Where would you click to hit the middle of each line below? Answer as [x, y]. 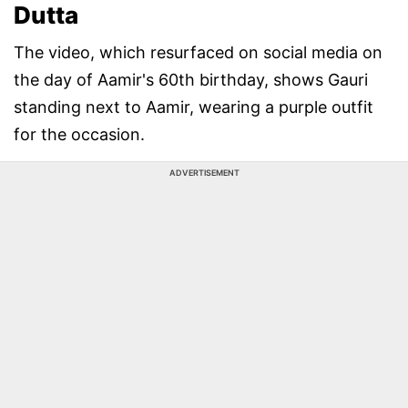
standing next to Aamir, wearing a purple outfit [194, 107]
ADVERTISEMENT [204, 173]
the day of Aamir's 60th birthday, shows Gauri [191, 80]
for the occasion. [79, 134]
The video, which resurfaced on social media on [198, 52]
